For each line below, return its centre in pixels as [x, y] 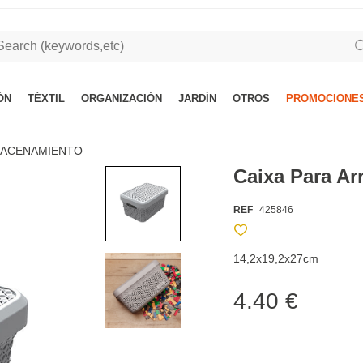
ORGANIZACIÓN [122, 98]
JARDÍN [197, 98]
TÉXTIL [46, 98]
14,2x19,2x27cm [276, 258]
